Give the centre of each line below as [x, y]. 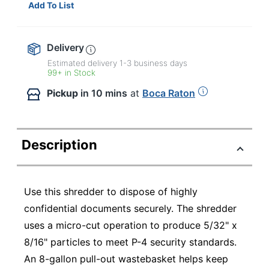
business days [160, 63]
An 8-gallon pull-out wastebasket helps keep [126, 258]
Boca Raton [169, 93]
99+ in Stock [72, 72]
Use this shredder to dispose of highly [111, 191]
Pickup [62, 93]
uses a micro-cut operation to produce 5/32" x [131, 225]
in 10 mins [104, 93]
